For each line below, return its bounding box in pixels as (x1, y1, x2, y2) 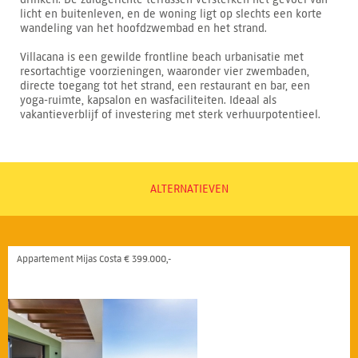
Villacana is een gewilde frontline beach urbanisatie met (20, 50, 304, 64)
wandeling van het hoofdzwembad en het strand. (20, 21, 267, 35)
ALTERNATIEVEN (149, 181, 229, 196)
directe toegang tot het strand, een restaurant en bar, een (20, 78, 310, 93)
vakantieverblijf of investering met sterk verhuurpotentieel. (20, 107, 320, 121)
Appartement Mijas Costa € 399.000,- (17, 252, 171, 265)
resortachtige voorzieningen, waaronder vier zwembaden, (20, 64, 309, 78)
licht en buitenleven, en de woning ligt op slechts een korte (20, 6, 322, 21)
